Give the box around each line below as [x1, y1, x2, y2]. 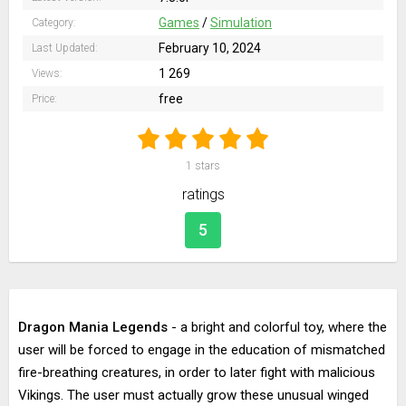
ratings [181, 186, 225, 203]
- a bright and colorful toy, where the [168, 319, 387, 335]
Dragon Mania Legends [18, 319, 168, 335]
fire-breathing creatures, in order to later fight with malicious [18, 364, 375, 381]
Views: [32, 67, 63, 80]
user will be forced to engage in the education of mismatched [18, 342, 385, 358]
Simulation [210, 15, 272, 30]
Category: [32, 16, 76, 29]
